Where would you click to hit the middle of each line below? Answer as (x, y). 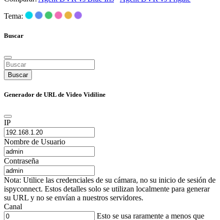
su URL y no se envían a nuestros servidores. (74, 198)
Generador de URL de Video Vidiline (55, 94)
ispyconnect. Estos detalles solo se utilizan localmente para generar (107, 189)
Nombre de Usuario (35, 142)
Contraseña (21, 161)
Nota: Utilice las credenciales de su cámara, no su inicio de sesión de (110, 180)
